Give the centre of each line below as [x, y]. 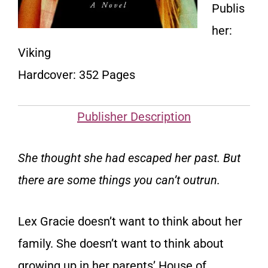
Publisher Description [134, 117]
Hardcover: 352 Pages [77, 75]
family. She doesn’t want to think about [121, 244]
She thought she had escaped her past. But [129, 158]
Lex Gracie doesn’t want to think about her [130, 222]
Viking [34, 53]
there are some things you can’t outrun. [119, 180]
